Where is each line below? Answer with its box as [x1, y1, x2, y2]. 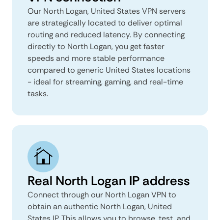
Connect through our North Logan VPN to [27, 189, 176, 200]
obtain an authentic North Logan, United [27, 201, 172, 212]
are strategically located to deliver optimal [27, 17, 182, 28]
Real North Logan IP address [27, 172, 190, 189]
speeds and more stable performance [27, 53, 165, 63]
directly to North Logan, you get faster [27, 41, 165, 52]
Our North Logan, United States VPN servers [27, 5, 186, 16]
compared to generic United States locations [27, 64, 191, 75]
